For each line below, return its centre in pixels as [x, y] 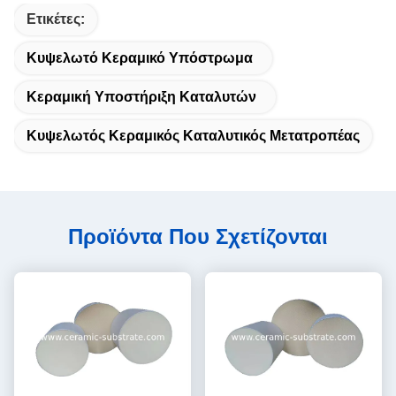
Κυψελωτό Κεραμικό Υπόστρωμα [140, 58]
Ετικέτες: [56, 19]
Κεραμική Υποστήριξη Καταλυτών [141, 97]
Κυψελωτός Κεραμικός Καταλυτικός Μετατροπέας [193, 136]
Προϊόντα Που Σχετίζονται [198, 236]
